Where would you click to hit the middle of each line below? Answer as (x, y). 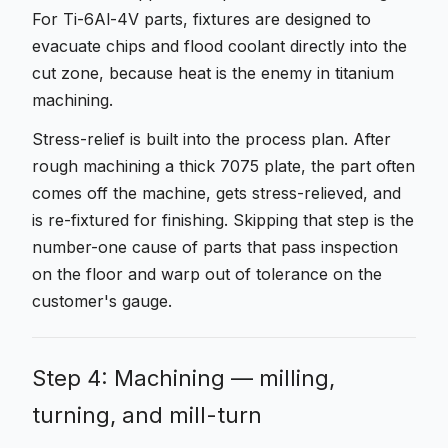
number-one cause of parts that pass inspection (215, 247)
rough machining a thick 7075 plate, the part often (223, 166)
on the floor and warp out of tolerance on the (207, 274)
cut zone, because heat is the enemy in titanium (213, 73)
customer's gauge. (102, 301)
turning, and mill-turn (147, 415)
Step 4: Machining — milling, (183, 378)
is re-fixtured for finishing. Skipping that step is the (223, 220)
